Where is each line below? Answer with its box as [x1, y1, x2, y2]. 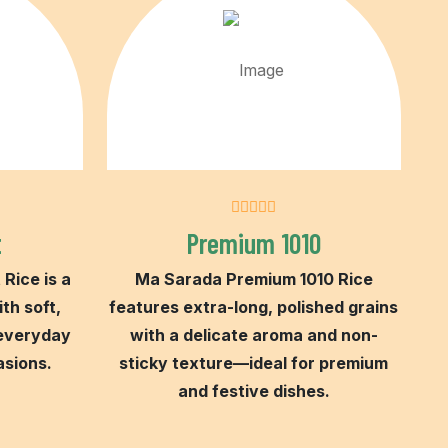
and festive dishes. [177, 380, 330, 401]
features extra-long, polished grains [109, 296, 399, 317]
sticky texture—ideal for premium [119, 352, 389, 373]
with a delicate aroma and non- [129, 324, 378, 345]
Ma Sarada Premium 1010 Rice [134, 268, 373, 289]
